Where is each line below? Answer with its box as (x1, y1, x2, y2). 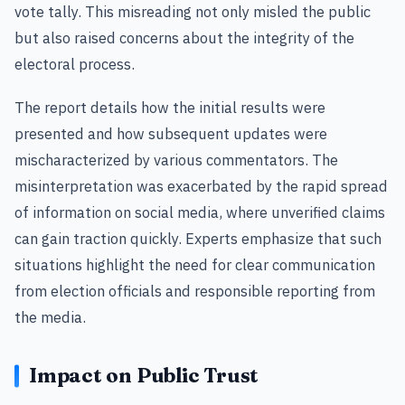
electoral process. (14, 54, 135, 74)
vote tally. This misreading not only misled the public (14, 2, 371, 22)
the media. (14, 307, 86, 326)
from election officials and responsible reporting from (14, 281, 375, 300)
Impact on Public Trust (29, 363, 259, 388)
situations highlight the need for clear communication (14, 255, 375, 274)
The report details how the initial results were (14, 98, 325, 117)
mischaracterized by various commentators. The (14, 150, 338, 169)
